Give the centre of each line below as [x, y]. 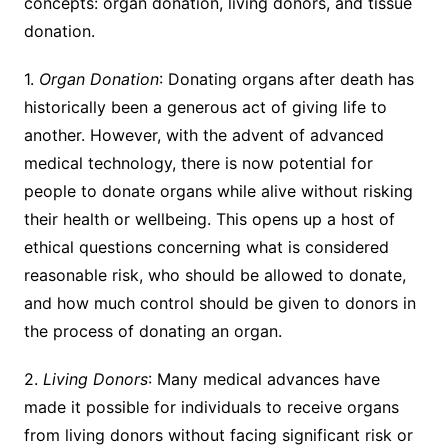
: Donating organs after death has [286, 78]
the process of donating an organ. [152, 330]
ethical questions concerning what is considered [206, 246]
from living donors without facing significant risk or [218, 434]
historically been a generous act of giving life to [205, 106]
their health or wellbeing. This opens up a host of [209, 218]
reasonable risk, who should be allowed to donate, [214, 274]
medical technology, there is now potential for [198, 162]
